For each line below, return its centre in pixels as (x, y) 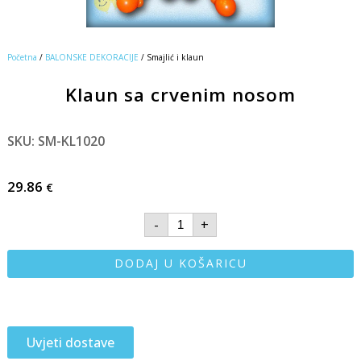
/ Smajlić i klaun (171, 57)
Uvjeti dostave (70, 342)
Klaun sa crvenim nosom (180, 94)
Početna (22, 57)
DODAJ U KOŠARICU (180, 263)
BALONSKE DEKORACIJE (91, 57)
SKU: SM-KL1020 (56, 141)
